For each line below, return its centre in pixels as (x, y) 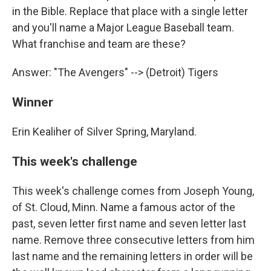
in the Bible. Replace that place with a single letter (130, 11)
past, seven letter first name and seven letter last (129, 224)
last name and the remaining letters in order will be (132, 256)
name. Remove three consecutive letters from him (133, 240)
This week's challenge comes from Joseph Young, (133, 191)
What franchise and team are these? (99, 44)
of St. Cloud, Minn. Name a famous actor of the (124, 207)
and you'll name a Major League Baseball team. (123, 28)
